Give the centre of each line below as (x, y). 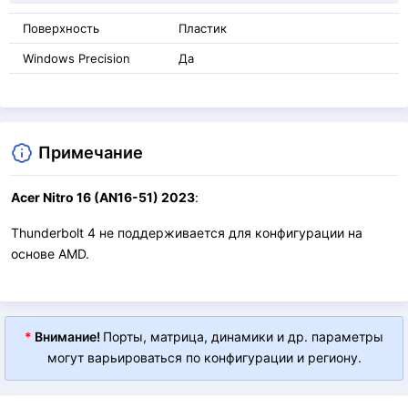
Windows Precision (76, 58)
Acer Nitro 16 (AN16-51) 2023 (103, 197)
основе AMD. (50, 254)
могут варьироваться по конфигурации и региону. (204, 357)
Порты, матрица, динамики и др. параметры (243, 337)
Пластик (203, 28)
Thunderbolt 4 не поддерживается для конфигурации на (187, 233)
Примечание (91, 152)
